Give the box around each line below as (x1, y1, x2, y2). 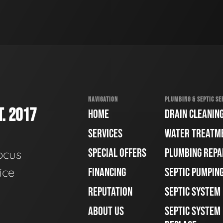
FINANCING (88, 165, 126, 180)
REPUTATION (88, 185, 132, 200)
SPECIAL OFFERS (88, 146, 146, 161)
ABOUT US (88, 204, 124, 219)
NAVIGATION (88, 95, 118, 104)
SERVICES (88, 126, 122, 141)
